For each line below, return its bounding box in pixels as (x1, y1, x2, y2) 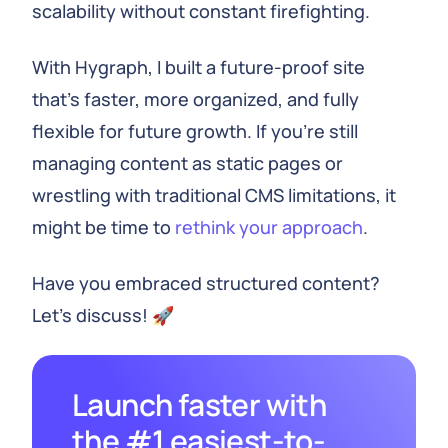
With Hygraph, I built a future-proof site (32, 55, 365, 79)
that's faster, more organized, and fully (32, 87, 359, 111)
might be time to (32, 215, 175, 239)
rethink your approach (175, 215, 363, 239)
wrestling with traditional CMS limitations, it (32, 183, 396, 207)
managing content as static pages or (32, 151, 343, 175)
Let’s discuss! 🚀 (32, 303, 174, 327)
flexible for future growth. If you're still (32, 119, 358, 143)
